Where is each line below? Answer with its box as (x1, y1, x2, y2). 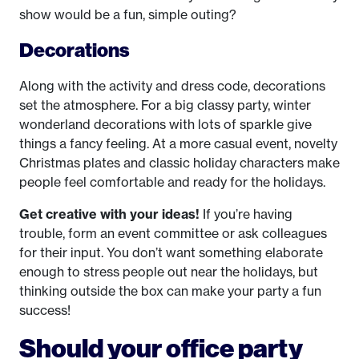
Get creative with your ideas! (19, 205, 200, 222)
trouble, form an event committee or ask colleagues (19, 224, 327, 241)
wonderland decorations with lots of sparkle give (19, 115, 312, 132)
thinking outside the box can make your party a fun (19, 282, 321, 299)
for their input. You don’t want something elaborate (19, 244, 323, 260)
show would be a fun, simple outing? (19, 6, 236, 22)
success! (19, 301, 71, 318)
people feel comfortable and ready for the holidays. (19, 173, 325, 190)
